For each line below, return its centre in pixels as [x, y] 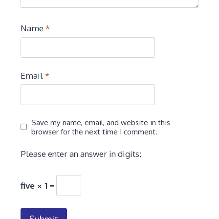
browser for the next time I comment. [95, 131]
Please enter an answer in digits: [81, 154]
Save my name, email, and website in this [101, 122]
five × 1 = [38, 186]
